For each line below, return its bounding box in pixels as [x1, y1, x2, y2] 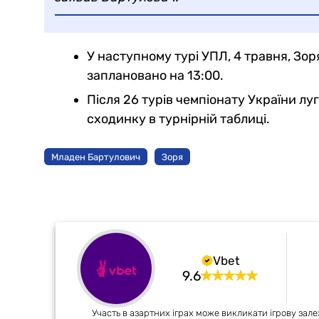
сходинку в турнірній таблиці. [87, 111, 270, 127]
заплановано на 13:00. [87, 68, 224, 84]
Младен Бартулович [51, 151, 140, 162]
